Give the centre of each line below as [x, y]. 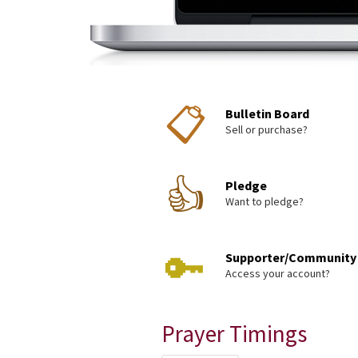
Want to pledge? [265, 201]
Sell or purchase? [267, 129]
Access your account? [278, 273]
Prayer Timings [234, 334]
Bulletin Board [267, 113]
